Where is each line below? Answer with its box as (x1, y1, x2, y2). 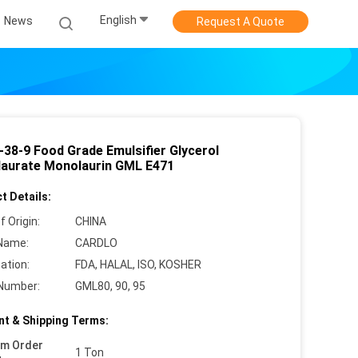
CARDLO (75, 237, 117, 249)
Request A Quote (197, 15, 284, 28)
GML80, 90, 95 (75, 280, 145, 292)
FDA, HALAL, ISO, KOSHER (75, 258, 201, 271)
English (100, 14, 137, 27)
